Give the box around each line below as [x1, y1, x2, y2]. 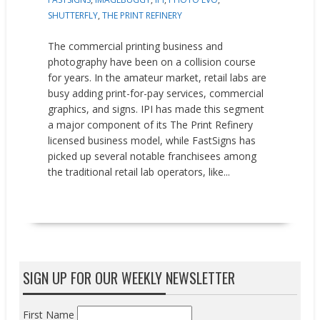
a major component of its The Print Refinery [48, 117, 254, 131]
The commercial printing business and [48, 39, 224, 53]
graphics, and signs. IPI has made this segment [48, 101, 265, 116]
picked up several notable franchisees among [48, 149, 257, 163]
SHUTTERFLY [48, 9, 99, 21]
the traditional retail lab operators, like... [48, 164, 231, 179]
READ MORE [55, 183, 106, 201]
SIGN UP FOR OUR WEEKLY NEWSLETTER [23, 266, 236, 289]
